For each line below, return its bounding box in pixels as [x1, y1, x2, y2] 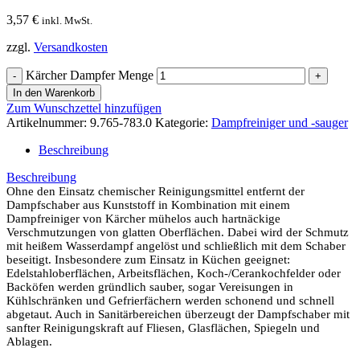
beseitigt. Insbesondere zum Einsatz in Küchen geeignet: [6, 253, 290, 267]
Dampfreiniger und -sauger [211, 116, 348, 130]
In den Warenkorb [13, 87, 95, 100]
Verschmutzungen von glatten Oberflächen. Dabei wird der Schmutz [6, 226, 349, 239]
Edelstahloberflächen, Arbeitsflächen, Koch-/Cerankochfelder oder [6, 267, 341, 280]
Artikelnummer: [6, 116, 90, 130]
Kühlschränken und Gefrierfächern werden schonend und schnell [6, 294, 334, 308]
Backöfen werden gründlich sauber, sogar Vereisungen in [6, 280, 293, 294]
